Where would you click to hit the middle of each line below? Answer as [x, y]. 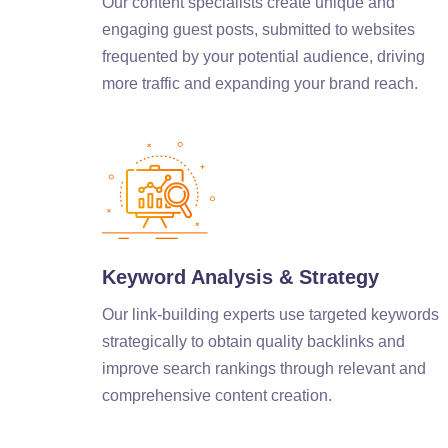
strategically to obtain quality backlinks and [253, 341]
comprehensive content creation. [217, 395]
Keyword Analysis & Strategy [240, 277]
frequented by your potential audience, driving [263, 57]
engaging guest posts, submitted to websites [258, 30]
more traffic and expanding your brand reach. [260, 84]
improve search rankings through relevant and [264, 368]
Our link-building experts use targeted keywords [270, 314]
